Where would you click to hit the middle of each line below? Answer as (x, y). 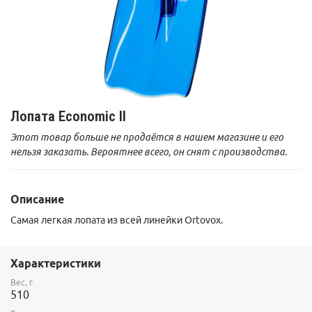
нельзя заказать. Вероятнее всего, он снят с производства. (149, 151)
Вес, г (22, 283)
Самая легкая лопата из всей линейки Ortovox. (118, 220)
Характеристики (56, 264)
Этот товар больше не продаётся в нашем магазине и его (147, 137)
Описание (37, 200)
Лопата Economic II (68, 116)
